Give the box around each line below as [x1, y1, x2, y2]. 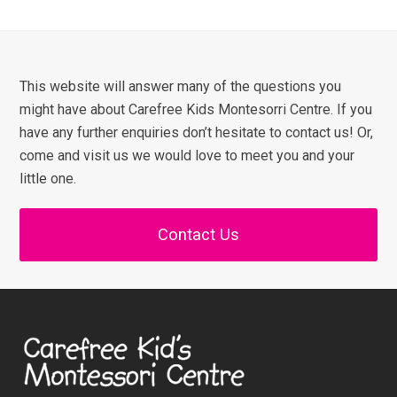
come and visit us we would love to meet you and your [19, 146, 355, 164]
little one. [19, 169, 77, 187]
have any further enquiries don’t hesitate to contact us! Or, [19, 123, 374, 141]
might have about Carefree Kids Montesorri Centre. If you [19, 100, 373, 118]
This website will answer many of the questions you [19, 77, 342, 95]
